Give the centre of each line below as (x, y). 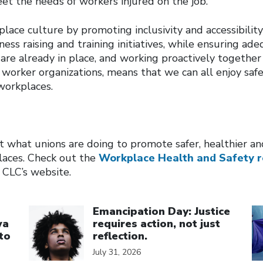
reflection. (120, 236)
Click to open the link (83, 199)
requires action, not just (156, 224)
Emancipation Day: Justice (161, 211)
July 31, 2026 (117, 252)
